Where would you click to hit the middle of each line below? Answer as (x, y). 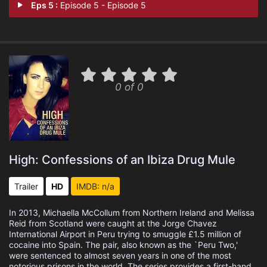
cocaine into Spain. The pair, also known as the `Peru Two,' (123, 245)
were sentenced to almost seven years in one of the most (120, 255)
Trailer (26, 186)
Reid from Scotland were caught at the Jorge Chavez (113, 223)
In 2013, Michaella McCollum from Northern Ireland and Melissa (132, 212)
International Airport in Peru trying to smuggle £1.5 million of (125, 234)
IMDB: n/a (95, 186)
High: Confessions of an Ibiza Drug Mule (122, 160)
